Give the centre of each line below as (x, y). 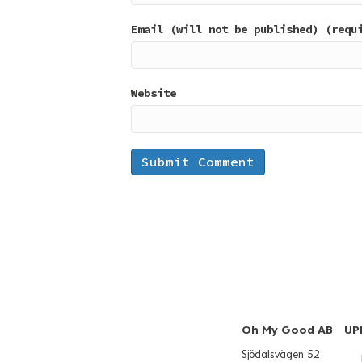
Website (154, 93)
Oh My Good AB (287, 330)
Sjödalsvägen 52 (281, 354)
